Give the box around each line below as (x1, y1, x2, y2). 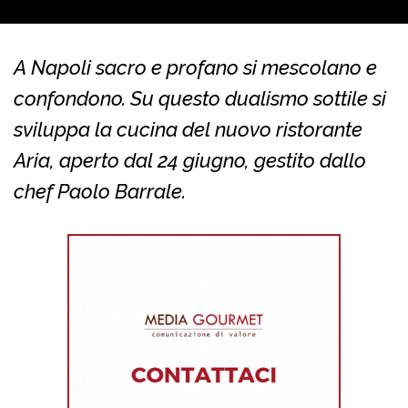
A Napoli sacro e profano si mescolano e (14, 56, 377, 80)
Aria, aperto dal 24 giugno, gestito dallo (14, 148, 366, 173)
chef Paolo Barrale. (14, 179, 186, 204)
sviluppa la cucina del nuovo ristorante (14, 117, 362, 142)
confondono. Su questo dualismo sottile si (14, 87, 386, 111)
